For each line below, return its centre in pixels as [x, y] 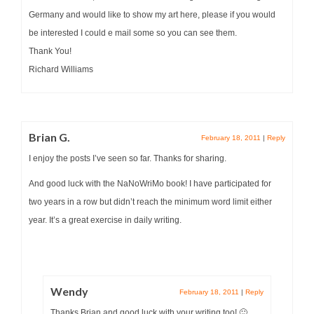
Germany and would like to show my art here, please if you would [152, 14]
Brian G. [49, 137]
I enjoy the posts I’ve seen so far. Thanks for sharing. [128, 158]
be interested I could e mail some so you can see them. [133, 33]
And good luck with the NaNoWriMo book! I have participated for [150, 183]
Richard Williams [61, 69]
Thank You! [50, 51]
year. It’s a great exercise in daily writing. [105, 220]
